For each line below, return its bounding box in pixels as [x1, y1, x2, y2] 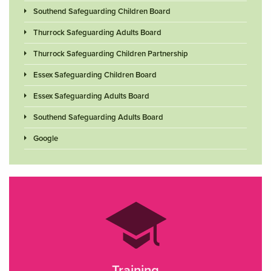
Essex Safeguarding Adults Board [33, 91, 149, 101]
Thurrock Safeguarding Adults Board [33, 27, 162, 38]
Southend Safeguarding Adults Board [33, 112, 163, 122]
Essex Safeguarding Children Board [33, 70, 157, 80]
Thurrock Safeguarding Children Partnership [33, 48, 188, 59]
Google [33, 133, 58, 143]
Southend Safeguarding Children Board [33, 6, 171, 16]
